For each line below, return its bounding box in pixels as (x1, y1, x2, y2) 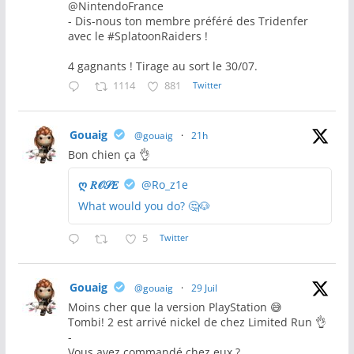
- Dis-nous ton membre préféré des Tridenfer (67, 13, 308, 28)
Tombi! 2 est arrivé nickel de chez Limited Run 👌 (67, 314, 326, 330)
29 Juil (190, 281, 217, 295)
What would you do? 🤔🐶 (77, 198, 210, 213)
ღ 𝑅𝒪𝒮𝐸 (77, 176, 118, 192)
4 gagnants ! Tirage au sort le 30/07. (67, 58, 258, 73)
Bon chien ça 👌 (67, 146, 150, 162)
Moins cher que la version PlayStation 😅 (67, 299, 282, 314)
